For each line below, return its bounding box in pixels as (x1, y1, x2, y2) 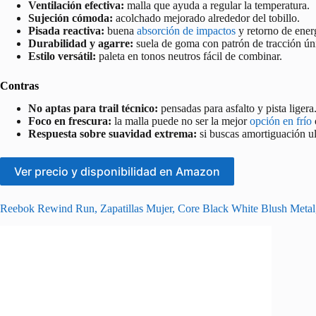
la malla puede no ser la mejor (111, 115, 250, 128)
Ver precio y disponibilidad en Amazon (14, 164, 220, 179)
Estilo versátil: (28, 49, 96, 62)
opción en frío (250, 115, 312, 128)
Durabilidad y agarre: (28, 37, 133, 49)
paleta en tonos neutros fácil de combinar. (96, 49, 282, 62)
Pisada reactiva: (28, 24, 104, 37)
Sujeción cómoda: (28, 11, 113, 24)
